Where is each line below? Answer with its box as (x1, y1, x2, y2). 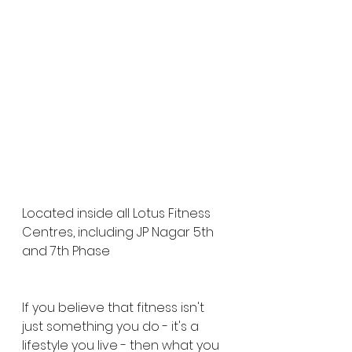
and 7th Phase (22, 242, 110, 260)
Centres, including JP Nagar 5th (22, 223, 217, 241)
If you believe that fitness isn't (22, 299, 207, 317)
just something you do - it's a (22, 317, 202, 335)
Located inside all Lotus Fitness (22, 204, 214, 222)
